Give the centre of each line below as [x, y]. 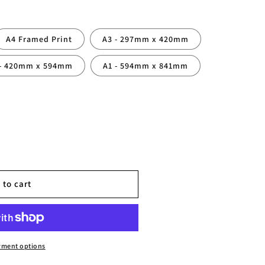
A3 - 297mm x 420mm [145, 39]
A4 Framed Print [39, 39]
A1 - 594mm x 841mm [145, 65]
